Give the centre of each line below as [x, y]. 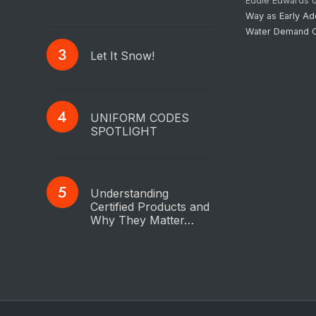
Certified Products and [150, 206]
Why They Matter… [142, 220]
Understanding [129, 193]
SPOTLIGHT [123, 131]
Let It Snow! [124, 55]
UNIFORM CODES [139, 117]
